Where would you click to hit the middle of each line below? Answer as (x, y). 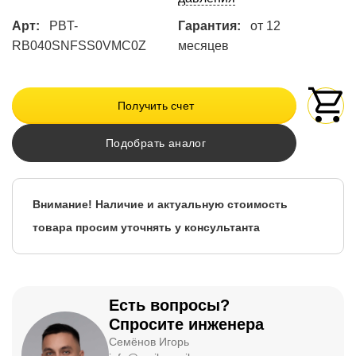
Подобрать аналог (156, 143)
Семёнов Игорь (149, 342)
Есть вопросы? (169, 306)
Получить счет (156, 106)
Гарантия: (209, 26)
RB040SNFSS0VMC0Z (79, 46)
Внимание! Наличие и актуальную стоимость (160, 205)
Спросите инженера (186, 325)
